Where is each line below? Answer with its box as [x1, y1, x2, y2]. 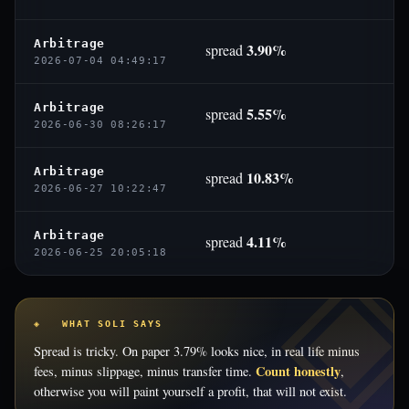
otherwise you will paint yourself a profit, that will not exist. [34, 383, 347, 400]
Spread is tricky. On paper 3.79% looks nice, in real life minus [34, 342, 360, 360]
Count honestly [256, 362, 341, 381]
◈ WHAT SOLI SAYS [34, 319, 163, 329]
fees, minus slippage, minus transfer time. [34, 362, 256, 380]
